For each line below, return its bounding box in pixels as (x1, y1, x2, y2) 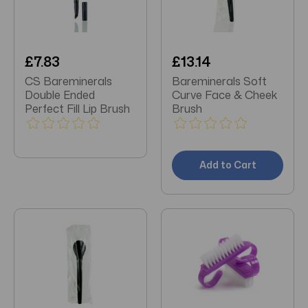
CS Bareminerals (25, 73, 112, 89)
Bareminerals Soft (172, 73, 267, 89)
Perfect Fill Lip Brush (25, 100, 130, 116)
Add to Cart (199, 157, 256, 171)
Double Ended (25, 87, 95, 102)
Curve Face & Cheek (172, 87, 277, 102)
